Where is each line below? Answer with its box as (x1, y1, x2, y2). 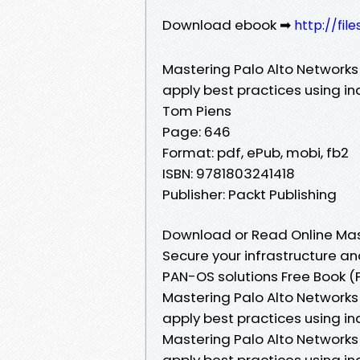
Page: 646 (162, 121, 231, 141)
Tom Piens (162, 100, 231, 121)
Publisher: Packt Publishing (162, 184, 337, 204)
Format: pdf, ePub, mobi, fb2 (162, 142, 349, 162)
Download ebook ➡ (162, 14, 294, 35)
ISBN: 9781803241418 (162, 163, 295, 183)
